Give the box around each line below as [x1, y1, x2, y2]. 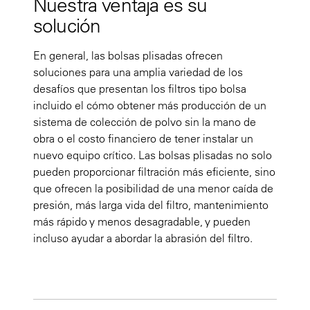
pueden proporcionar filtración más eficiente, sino [33, 164, 275, 179]
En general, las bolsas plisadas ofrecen [33, 48, 223, 62]
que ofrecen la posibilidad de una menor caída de [33, 181, 273, 195]
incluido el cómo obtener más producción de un [33, 98, 266, 112]
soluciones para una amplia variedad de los [33, 64, 243, 79]
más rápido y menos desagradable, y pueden [33, 214, 250, 228]
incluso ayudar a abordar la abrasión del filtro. [33, 230, 253, 245]
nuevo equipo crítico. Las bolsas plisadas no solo [33, 147, 272, 162]
